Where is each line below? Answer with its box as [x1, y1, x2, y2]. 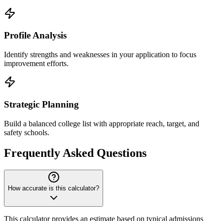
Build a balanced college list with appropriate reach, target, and [4, 119, 199, 128]
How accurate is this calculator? [8, 184, 99, 192]
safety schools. [4, 128, 49, 137]
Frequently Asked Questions [4, 147, 147, 160]
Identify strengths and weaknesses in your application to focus [4, 50, 196, 59]
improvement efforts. [4, 59, 69, 68]
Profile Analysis [4, 30, 67, 41]
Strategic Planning [4, 99, 79, 110]
